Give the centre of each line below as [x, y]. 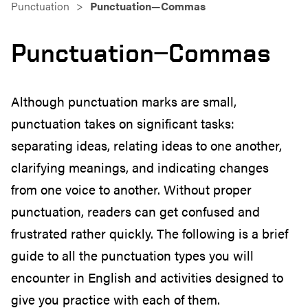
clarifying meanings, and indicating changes [140, 167]
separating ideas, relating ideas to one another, [146, 145]
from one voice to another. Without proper [131, 189]
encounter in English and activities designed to [147, 277]
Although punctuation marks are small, [124, 101]
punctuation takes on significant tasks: [123, 123]
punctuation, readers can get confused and [135, 211]
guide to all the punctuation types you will [132, 255]
